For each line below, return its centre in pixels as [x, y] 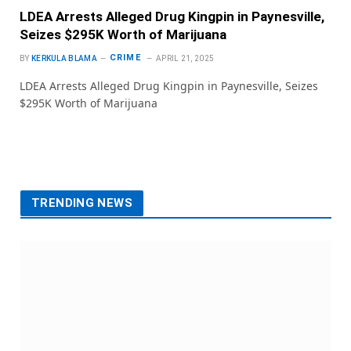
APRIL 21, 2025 [185, 58]
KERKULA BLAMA [64, 58]
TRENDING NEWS [82, 203]
